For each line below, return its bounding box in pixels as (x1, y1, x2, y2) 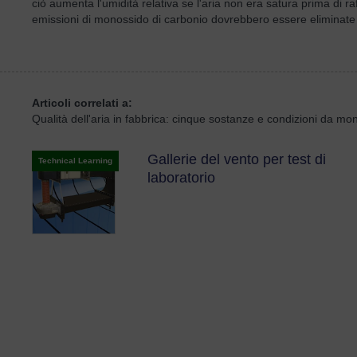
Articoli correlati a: (32, 96, 132, 109)
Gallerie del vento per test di (147, 151, 327, 167)
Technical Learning (38, 156, 112, 165)
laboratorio (147, 170, 216, 186)
